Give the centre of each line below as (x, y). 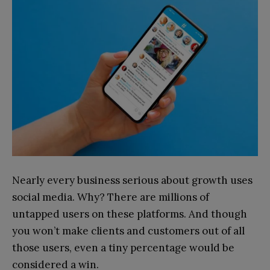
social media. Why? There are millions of (111, 197)
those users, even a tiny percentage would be (123, 247)
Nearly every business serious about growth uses (132, 180)
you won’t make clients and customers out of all (128, 231)
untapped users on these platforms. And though (130, 214)
